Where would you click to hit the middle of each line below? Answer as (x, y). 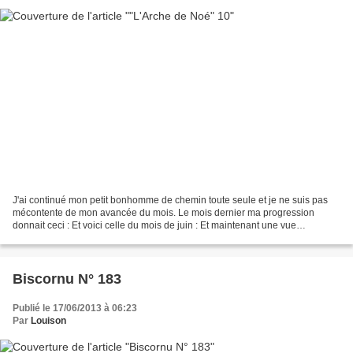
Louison (48, 321)
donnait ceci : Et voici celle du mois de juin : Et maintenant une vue (154, 226)
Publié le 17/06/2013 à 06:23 (75, 308)
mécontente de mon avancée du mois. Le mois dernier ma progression (163, 213)
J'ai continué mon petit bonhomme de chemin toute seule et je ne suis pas (170, 201)
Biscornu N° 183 (67, 279)
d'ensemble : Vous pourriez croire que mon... (108, 238)
